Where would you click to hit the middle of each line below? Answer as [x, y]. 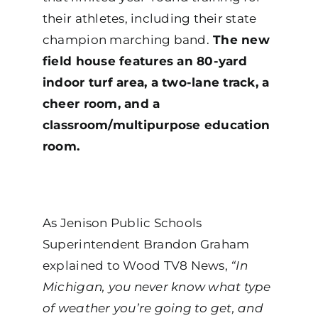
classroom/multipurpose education [156, 125]
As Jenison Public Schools [122, 223]
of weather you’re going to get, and [153, 308]
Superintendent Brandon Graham [146, 245]
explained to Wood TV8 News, [137, 266]
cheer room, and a [101, 104]
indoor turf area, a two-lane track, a [156, 83]
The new [239, 40]
